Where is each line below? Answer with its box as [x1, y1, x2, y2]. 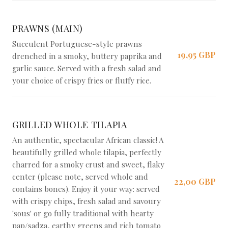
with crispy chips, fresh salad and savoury [12, 196, 161, 206]
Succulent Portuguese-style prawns [12, 39, 142, 49]
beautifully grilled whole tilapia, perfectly [12, 147, 161, 157]
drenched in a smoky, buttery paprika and [12, 51, 162, 61]
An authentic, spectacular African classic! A [12, 135, 164, 145]
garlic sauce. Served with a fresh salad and [12, 63, 161, 73]
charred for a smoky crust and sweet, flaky [12, 159, 164, 169]
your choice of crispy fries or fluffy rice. [12, 75, 151, 85]
